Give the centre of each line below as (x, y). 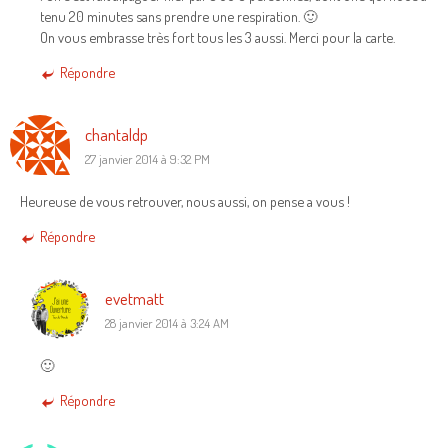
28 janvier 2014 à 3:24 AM (167, 322)
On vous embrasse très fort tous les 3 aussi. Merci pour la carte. (217, 36)
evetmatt (134, 297)
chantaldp (116, 133)
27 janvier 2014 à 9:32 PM (147, 158)
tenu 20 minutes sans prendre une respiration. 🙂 (178, 15)
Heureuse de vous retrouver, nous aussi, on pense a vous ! (185, 200)
